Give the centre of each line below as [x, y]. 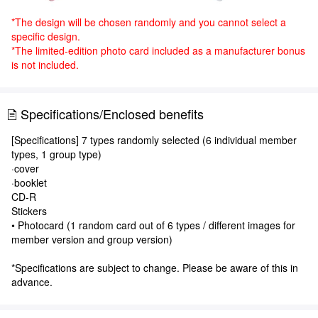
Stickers [29, 210]
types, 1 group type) [56, 154]
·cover [25, 168]
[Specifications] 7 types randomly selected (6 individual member [154, 139]
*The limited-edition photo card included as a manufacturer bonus [158, 50]
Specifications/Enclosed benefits [112, 113]
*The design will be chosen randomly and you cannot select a [149, 22]
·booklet [29, 182]
